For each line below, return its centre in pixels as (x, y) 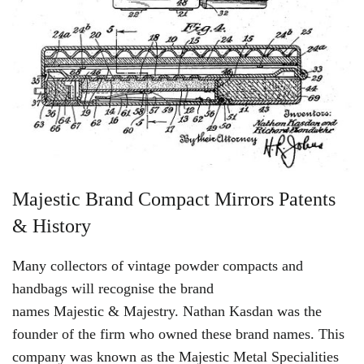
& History (52, 225)
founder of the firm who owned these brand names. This (178, 334)
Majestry (149, 311)
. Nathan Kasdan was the (248, 311)
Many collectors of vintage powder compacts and (158, 265)
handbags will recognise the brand (113, 288)
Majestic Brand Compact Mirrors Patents (174, 199)
